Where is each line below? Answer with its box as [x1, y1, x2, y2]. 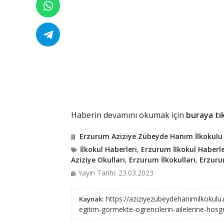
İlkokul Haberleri [79, 144, 137, 154]
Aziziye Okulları [70, 155, 125, 164]
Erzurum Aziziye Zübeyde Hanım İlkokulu [79, 131, 222, 141]
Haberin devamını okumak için [70, 109, 186, 120]
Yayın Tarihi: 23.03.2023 [77, 168, 153, 177]
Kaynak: [78, 194, 103, 203]
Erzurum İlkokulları [128, 155, 195, 164]
